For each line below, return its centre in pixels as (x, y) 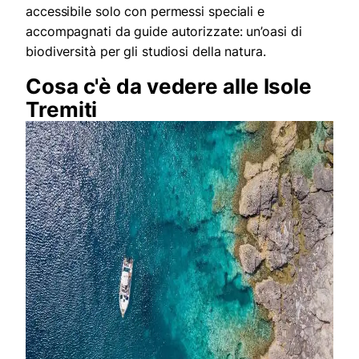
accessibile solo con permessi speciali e (145, 12)
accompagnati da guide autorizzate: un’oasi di (164, 32)
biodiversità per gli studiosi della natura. (146, 52)
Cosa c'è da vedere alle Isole (169, 87)
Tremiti (62, 110)
